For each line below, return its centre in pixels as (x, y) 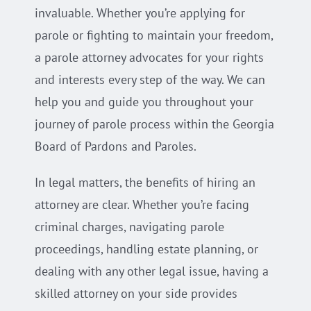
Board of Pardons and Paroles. (115, 146)
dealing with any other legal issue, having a (151, 271)
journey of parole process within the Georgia (154, 124)
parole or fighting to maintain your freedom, (153, 35)
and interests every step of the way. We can (150, 79)
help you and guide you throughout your (144, 101)
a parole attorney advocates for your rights (149, 57)
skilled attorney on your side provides (136, 293)
